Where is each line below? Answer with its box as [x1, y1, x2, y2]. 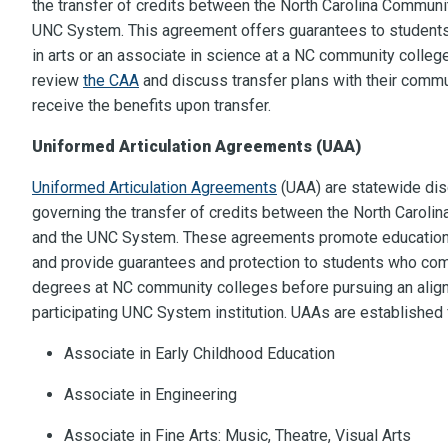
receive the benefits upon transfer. [32, 96, 271, 116]
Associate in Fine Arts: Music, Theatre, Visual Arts [64, 426, 411, 446]
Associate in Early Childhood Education [64, 344, 335, 364]
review [32, 71, 83, 91]
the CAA [83, 71, 139, 91]
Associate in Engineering [64, 385, 237, 405]
